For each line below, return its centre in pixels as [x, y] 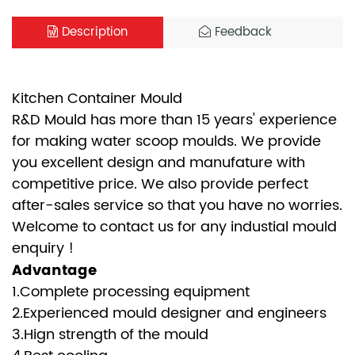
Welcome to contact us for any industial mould [174, 227]
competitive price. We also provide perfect [160, 184]
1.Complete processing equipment [131, 292]
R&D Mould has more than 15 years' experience [174, 120]
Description [93, 32]
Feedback [241, 32]
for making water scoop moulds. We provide [166, 141]
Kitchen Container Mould [97, 99]
